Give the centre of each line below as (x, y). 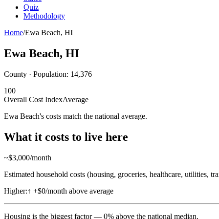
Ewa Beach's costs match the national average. (76, 116)
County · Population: (37, 74)
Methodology (44, 16)
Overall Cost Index (33, 99)
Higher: (16, 191)
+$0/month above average (73, 191)
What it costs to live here (66, 137)
